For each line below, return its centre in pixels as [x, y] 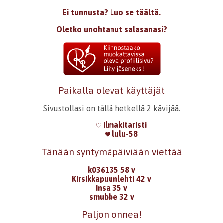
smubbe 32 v [111, 196]
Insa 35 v [111, 187]
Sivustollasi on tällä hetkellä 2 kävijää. [111, 108]
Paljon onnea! [111, 214]
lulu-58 [124, 134]
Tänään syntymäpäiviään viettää [111, 152]
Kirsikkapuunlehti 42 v [111, 178]
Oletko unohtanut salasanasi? [111, 29]
